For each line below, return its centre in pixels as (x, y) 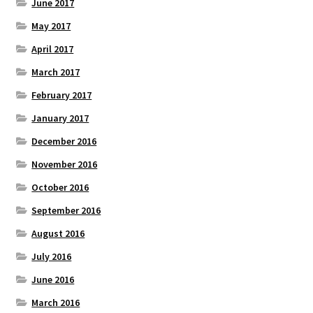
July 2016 (52, 256)
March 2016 (56, 302)
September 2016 (66, 210)
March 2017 (56, 72)
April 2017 (53, 49)
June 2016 (53, 279)
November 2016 (65, 164)
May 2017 (51, 26)
